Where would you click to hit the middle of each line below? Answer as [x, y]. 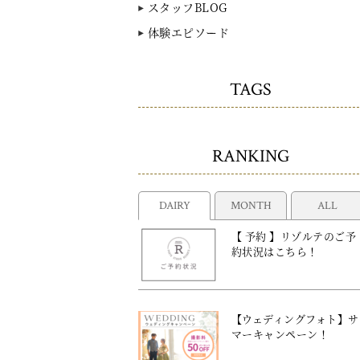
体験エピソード [189, 32]
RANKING [251, 156]
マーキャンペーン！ [280, 334]
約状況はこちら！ [275, 251]
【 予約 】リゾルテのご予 [294, 236]
